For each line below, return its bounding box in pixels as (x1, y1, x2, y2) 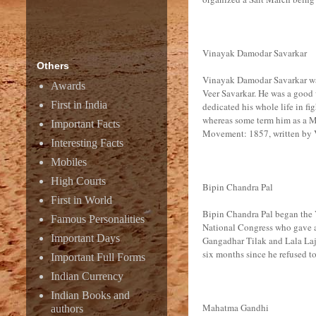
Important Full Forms (51, 251, 145, 263)
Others (37, 60, 69, 71)
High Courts (51, 175, 106, 187)
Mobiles (51, 156, 87, 168)
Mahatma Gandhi (202, 301, 269, 314)
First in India (51, 99, 107, 111)
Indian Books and (51, 289, 130, 301)
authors (51, 303, 83, 315)
